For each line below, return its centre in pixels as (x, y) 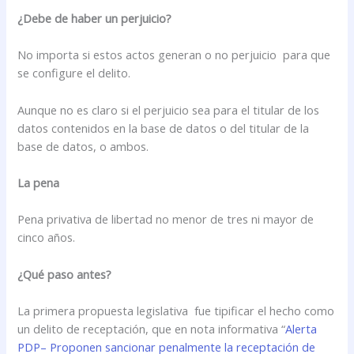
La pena (39, 182)
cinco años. (47, 237)
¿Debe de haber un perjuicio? (95, 18)
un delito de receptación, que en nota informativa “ (152, 329)
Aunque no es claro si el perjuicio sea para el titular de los (169, 109)
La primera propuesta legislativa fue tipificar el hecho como (176, 311)
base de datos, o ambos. (83, 146)
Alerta (301, 329)
